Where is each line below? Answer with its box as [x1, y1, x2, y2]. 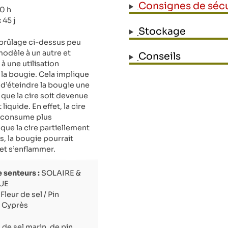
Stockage [138, 24, 186, 38]
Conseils [138, 50, 181, 63]
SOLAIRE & [40, 168, 81, 178]
